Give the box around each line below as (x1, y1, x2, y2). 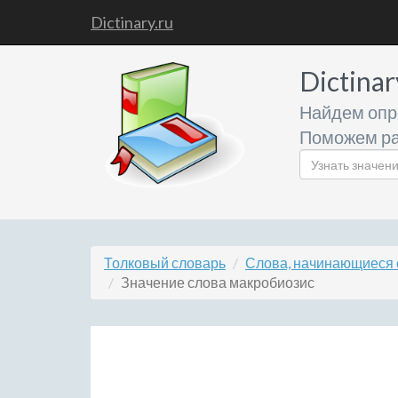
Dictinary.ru (91, 12, 173, 32)
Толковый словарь (104, 254, 226, 271)
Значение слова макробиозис (121, 274, 314, 291)
